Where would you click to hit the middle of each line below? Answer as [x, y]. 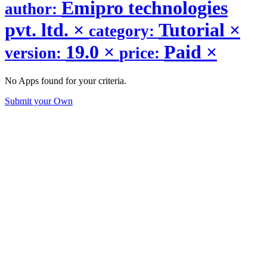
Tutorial [194, 30]
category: [124, 31]
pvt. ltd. [39, 30]
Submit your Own [39, 101]
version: [35, 53]
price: [142, 53]
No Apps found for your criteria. [66, 81]
